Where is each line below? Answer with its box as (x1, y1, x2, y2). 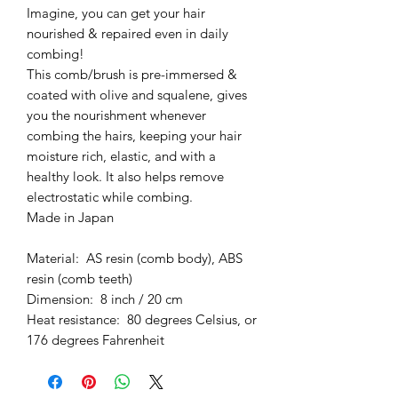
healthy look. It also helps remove (27, 167, 224, 185)
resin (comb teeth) (27, 269, 132, 287)
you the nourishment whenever (27, 106, 206, 123)
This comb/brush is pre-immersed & (27, 65, 237, 83)
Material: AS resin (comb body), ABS (27, 249, 243, 267)
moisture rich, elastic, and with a (27, 147, 216, 164)
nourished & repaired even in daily (27, 24, 228, 42)
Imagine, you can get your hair (27, 4, 205, 21)
